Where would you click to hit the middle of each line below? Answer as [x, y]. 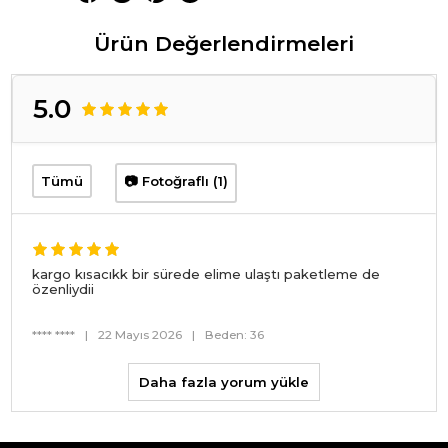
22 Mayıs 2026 [140, 335]
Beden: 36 [235, 335]
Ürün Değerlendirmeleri [224, 43]
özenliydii [63, 289]
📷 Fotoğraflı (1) [176, 180]
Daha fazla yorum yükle [224, 382]
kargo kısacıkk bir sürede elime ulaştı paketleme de [206, 274]
